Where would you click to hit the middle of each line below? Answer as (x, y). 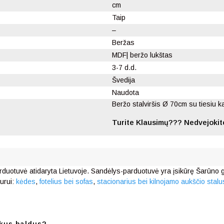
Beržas (123, 42)
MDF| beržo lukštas (142, 55)
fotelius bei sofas (66, 181)
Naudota (125, 92)
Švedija (123, 80)
